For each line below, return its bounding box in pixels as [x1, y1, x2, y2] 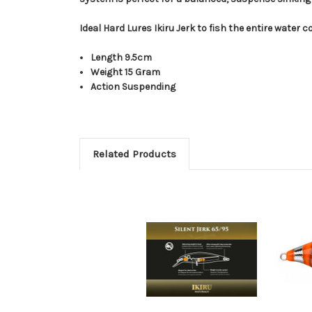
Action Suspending [91, 80, 176, 93]
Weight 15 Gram [91, 65, 161, 78]
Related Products [92, 147, 176, 160]
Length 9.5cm [91, 51, 153, 63]
